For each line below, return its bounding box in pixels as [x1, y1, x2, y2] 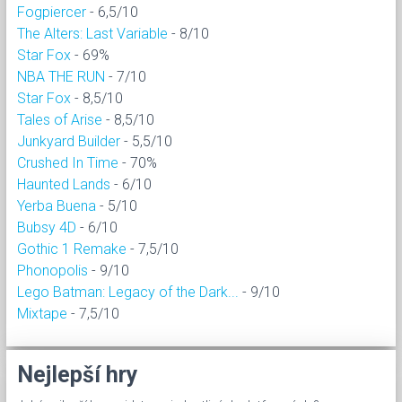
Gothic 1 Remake [17, 240, 127, 258]
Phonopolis [17, 261, 88, 279]
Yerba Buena [17, 197, 96, 214]
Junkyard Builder [17, 132, 120, 150]
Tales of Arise [17, 110, 102, 128]
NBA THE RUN [17, 67, 105, 85]
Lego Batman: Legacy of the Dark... [17, 283, 239, 301]
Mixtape [17, 304, 67, 322]
